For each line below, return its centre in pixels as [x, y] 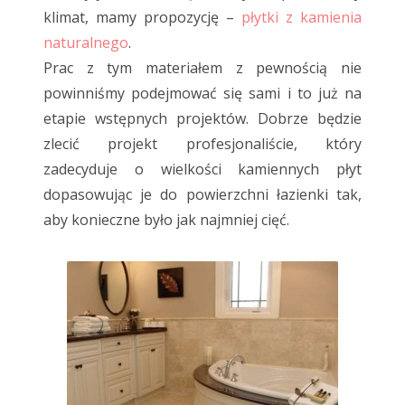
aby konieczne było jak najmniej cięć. [166, 220]
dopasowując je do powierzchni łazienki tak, [202, 195]
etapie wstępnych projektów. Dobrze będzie [202, 119]
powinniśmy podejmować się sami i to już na [202, 94]
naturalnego [86, 43]
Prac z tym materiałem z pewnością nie [202, 68]
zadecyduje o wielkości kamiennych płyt [202, 170]
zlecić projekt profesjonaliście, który [202, 144]
